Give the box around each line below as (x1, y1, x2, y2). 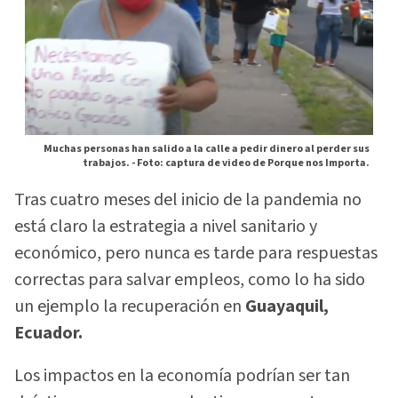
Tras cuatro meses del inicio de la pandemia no (14, 187, 362, 212)
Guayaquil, (245, 293, 329, 319)
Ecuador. (14, 320, 83, 346)
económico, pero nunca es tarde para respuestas (14, 240, 378, 266)
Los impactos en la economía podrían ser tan (14, 363, 350, 389)
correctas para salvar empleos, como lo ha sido (14, 267, 365, 292)
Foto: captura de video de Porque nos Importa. (137, 155, 370, 171)
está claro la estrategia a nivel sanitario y (14, 213, 317, 239)
